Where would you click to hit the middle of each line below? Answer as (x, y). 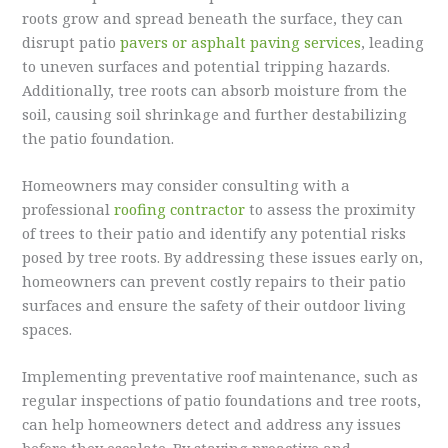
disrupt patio (71, 41)
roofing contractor (180, 208)
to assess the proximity (330, 208)
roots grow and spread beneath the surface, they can (213, 17)
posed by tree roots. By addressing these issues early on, (223, 256)
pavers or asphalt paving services (241, 41)
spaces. (47, 328)
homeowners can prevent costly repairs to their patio (214, 280)
